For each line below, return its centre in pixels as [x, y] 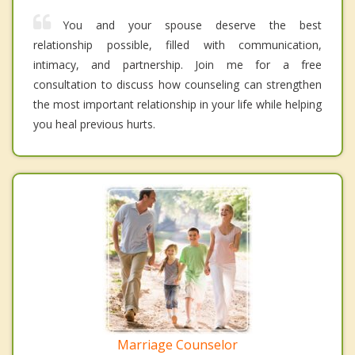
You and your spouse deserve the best [192, 25]
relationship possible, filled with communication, [177, 45]
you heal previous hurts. [94, 124]
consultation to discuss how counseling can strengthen [177, 85]
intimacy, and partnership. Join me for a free [177, 65]
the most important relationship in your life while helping [177, 105]
